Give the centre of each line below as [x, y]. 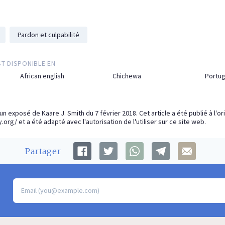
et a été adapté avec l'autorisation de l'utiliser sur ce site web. [111, 122]
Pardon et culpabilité [48, 35]
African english [42, 76]
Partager [43, 151]
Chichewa [127, 76]
